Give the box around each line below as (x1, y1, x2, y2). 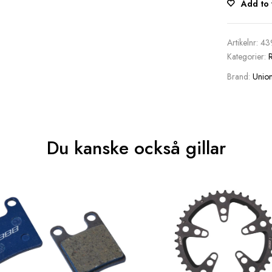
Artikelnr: (226, 36, 260, 49)
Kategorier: (226, 50, 268, 63)
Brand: (226, 70, 253, 83)
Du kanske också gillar (46, 135, 226, 161)
